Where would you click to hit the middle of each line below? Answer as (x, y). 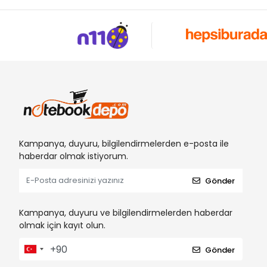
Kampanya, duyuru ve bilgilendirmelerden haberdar (126, 213)
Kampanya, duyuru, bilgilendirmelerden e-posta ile (124, 144)
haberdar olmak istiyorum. (74, 156)
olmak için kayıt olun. (62, 226)
